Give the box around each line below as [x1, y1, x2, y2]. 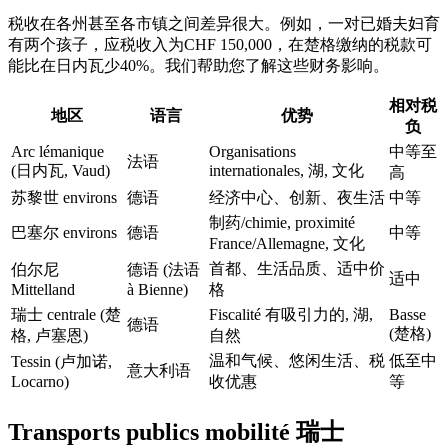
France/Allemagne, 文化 [209, 234, 365, 252]
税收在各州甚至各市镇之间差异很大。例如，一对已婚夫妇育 [8, 14, 440, 32]
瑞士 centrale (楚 [11, 305, 121, 323]
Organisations [209, 142, 296, 160]
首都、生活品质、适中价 [209, 259, 385, 277]
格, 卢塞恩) [11, 326, 88, 344]
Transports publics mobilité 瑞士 [8, 418, 344, 445]
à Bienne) [127, 280, 188, 298]
